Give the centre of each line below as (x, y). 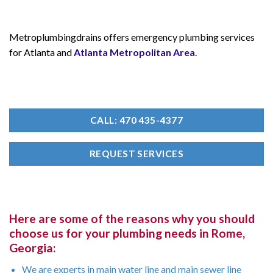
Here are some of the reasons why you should (132, 219)
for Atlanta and (41, 52)
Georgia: (33, 248)
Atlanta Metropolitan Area (134, 52)
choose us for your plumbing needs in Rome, (127, 233)
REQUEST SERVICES (136, 153)
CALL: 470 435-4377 (136, 120)
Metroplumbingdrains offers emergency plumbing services (132, 37)
